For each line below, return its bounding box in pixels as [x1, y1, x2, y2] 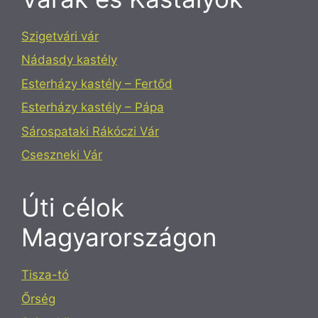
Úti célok [21, 192, 124, 223]
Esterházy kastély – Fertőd [21, 76, 172, 91]
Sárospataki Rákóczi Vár [21, 124, 159, 138]
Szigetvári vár [21, 28, 99, 43]
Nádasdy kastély [21, 53, 117, 67]
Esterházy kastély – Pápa [21, 100, 164, 115]
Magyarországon [21, 222, 216, 253]
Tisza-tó [21, 268, 69, 283]
